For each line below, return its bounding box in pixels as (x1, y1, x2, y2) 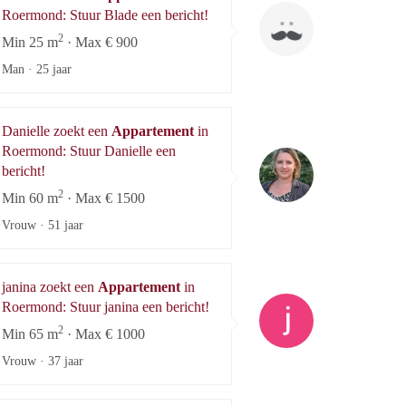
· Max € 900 (63, 34, 138, 50)
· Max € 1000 (63, 325, 145, 342)
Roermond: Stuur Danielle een (2, 142, 176, 159)
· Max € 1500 (63, 189, 145, 206)
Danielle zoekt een (2, 122, 111, 139)
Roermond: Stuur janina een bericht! (2, 298, 209, 314)
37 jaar (48, 353, 83, 368)
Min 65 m (2, 325, 58, 342)
